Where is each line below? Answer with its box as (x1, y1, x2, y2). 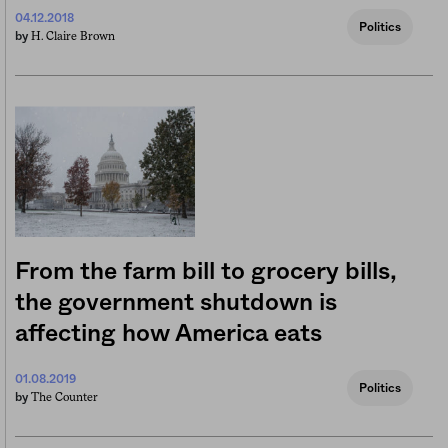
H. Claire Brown (31, 29, 115, 44)
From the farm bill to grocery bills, (15, 260, 397, 285)
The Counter (31, 390, 98, 405)
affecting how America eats (15, 322, 322, 347)
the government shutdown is (15, 291, 337, 316)
